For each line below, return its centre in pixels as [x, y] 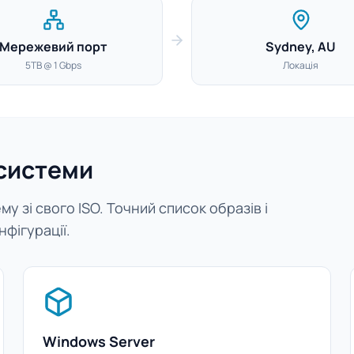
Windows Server [99, 341]
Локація [301, 65]
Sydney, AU [301, 47]
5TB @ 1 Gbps [53, 65]
